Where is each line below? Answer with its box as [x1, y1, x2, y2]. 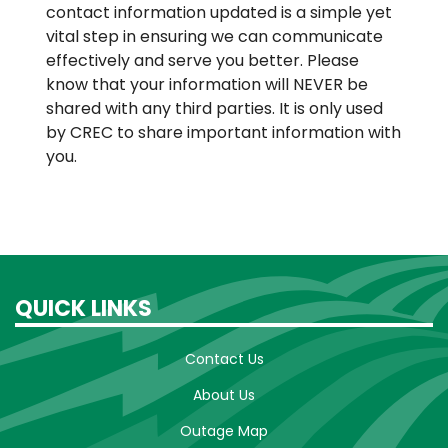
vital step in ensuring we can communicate [46, 24, 383, 48]
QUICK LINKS [15, 292, 152, 324]
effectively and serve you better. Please [46, 48, 359, 72]
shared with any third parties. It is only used [46, 96, 383, 120]
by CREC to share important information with [46, 120, 401, 144]
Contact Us [184, 348, 264, 369]
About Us [193, 384, 255, 405]
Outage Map [180, 420, 268, 441]
